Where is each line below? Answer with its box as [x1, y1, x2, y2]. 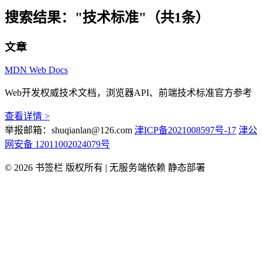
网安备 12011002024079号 [5, 139, 110, 149]
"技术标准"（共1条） [75, 9, 209, 25]
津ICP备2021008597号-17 [135, 125, 236, 135]
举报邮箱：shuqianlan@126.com [5, 125, 132, 135]
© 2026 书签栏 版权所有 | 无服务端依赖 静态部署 [5, 162, 205, 173]
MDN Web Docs [5, 64, 68, 75]
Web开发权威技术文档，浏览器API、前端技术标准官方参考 [5, 87, 252, 98]
